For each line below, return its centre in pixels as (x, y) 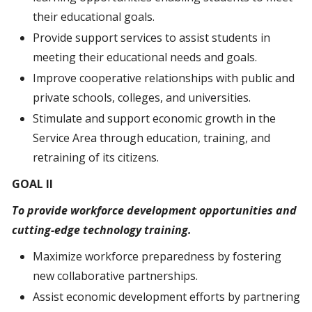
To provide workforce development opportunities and (154, 210)
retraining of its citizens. (96, 157)
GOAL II (32, 184)
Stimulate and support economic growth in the (154, 118)
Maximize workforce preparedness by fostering (157, 256)
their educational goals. (94, 17)
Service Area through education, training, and (151, 138)
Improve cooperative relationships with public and (164, 78)
